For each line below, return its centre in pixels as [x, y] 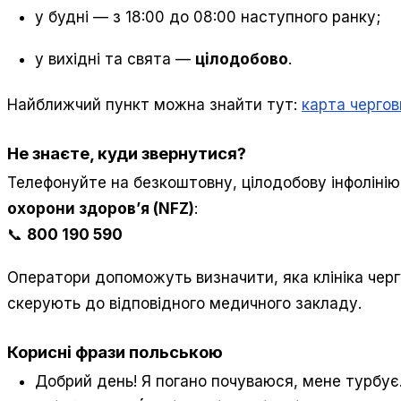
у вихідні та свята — [115, 60]
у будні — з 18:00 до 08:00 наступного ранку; [208, 17]
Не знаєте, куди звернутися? [127, 153]
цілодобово [242, 60]
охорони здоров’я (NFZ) [101, 209]
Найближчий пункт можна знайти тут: [154, 105]
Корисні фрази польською [115, 351]
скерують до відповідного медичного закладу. [184, 304]
